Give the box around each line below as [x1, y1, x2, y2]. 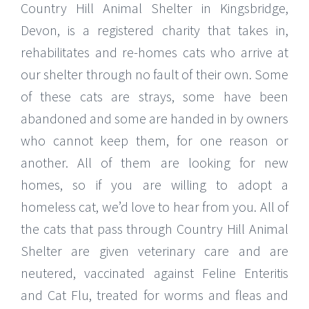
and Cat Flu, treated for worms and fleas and [21, 286, 288, 304]
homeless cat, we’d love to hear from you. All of [21, 198, 288, 216]
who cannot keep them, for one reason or [21, 132, 288, 150]
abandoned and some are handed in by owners [21, 110, 288, 128]
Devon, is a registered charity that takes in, [21, 21, 288, 39]
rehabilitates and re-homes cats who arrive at [21, 43, 288, 61]
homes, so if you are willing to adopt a [21, 176, 288, 194]
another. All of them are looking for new [21, 154, 288, 172]
